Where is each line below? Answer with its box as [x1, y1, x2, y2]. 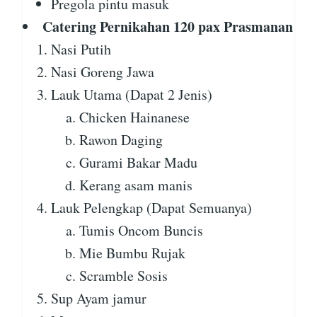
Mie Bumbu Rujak [79, 243, 185, 263]
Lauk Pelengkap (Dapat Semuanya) [51, 198, 252, 218]
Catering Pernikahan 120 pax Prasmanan [42, 16, 293, 38]
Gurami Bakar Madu [79, 153, 197, 173]
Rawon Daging [79, 130, 163, 150]
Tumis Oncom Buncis [79, 221, 203, 241]
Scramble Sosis [79, 266, 168, 286]
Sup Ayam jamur [51, 289, 146, 309]
